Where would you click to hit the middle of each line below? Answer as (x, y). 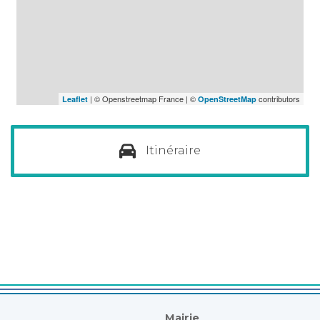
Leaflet (75, 99)
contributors (278, 98)
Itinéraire (174, 150)
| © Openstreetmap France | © (143, 98)
